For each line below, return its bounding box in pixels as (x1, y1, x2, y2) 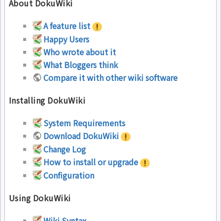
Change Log (43, 143, 86, 155)
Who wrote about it (43, 46, 116, 58)
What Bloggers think (43, 59, 118, 71)
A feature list (43, 19, 91, 32)
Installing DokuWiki (9, 94, 86, 106)
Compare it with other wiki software (43, 72, 178, 84)
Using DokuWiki (9, 191, 71, 204)
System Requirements (43, 116, 126, 129)
